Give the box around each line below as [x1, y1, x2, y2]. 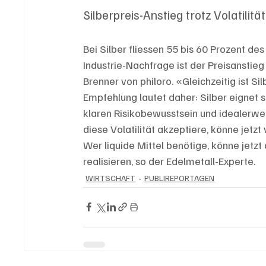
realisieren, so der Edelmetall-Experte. [83, 154, 256, 167]
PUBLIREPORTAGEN [144, 173, 215, 183]
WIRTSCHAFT [85, 173, 136, 183]
